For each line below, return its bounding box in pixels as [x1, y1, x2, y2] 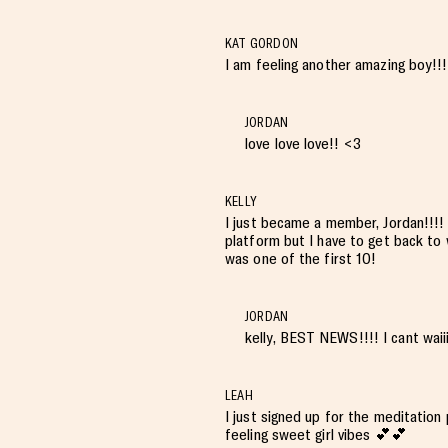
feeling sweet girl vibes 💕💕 [225, 425, 407, 444]
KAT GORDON [225, 36, 298, 51]
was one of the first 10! [225, 249, 377, 268]
